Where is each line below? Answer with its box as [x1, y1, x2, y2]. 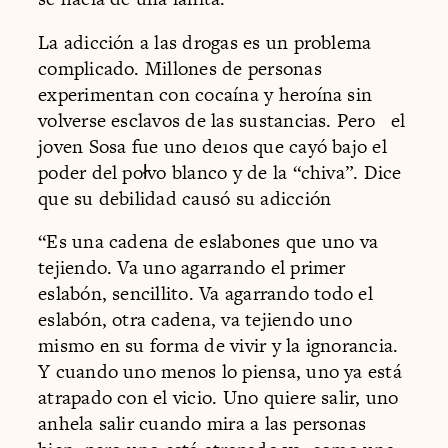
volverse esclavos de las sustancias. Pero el [38, 106, 406, 134]
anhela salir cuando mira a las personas [38, 410, 367, 438]
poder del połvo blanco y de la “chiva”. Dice [38, 158, 402, 186]
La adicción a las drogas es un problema [38, 28, 372, 56]
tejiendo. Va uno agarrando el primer [38, 254, 346, 282]
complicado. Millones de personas [38, 54, 322, 82]
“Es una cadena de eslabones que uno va [38, 228, 379, 256]
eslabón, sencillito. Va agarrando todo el [38, 280, 373, 308]
